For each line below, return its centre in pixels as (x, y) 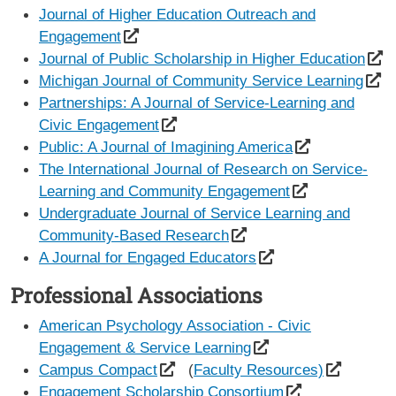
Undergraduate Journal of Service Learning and (194, 213)
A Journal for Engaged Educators (148, 257)
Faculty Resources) (259, 369)
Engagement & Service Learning (145, 347)
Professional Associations (137, 294)
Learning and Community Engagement (164, 190)
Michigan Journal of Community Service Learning (201, 80)
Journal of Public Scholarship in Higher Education (202, 58)
